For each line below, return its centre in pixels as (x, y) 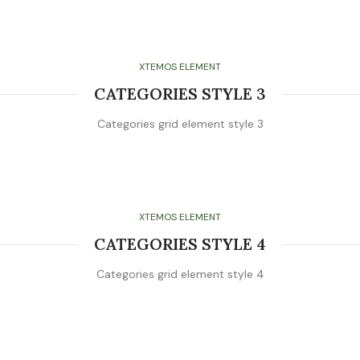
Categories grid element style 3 (180, 124)
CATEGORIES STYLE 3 (180, 94)
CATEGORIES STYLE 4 (180, 244)
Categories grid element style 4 (180, 274)
